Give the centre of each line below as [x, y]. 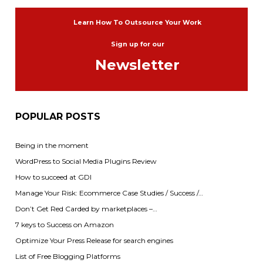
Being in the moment [52, 146]
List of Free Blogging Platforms [68, 257]
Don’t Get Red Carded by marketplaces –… [86, 209]
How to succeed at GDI [53, 177]
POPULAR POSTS [58, 117]
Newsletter [137, 65]
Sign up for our [137, 44]
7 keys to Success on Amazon [64, 225]
